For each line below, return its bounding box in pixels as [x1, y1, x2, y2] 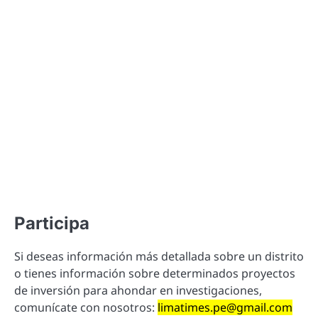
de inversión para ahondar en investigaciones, [14, 282, 262, 298]
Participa [14, 212, 89, 234]
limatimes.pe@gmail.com [158, 299, 292, 315]
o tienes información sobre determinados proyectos [14, 265, 295, 281]
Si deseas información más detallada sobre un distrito [14, 248, 304, 264]
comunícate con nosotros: [14, 299, 158, 315]
